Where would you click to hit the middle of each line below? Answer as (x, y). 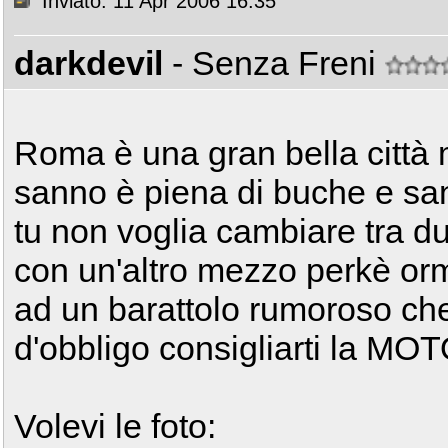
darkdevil (88, 63)
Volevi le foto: (115, 426)
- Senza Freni (278, 63)
